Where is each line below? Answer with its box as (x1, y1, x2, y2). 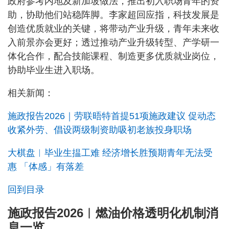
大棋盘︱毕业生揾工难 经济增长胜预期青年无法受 (8, 147, 213, 158)
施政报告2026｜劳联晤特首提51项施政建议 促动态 (8, 110, 216, 121)
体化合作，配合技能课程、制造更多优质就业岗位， (8, 51, 219, 61)
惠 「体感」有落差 (8, 161, 84, 172)
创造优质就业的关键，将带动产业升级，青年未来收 (8, 23, 219, 34)
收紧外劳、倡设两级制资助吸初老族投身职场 (8, 124, 192, 135)
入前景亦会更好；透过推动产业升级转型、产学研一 (8, 37, 219, 48)
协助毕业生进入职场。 (8, 64, 102, 75)
